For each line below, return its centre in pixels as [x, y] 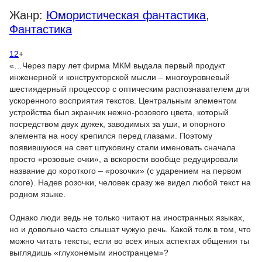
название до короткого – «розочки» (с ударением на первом [125, 171]
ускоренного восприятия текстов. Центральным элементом [123, 101]
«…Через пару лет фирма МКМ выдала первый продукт [117, 65]
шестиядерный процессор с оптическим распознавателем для [130, 89]
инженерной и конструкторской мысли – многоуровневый [120, 77]
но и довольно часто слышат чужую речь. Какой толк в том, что [130, 229]
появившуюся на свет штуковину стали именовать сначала [123, 147]
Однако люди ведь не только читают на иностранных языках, [127, 218]
